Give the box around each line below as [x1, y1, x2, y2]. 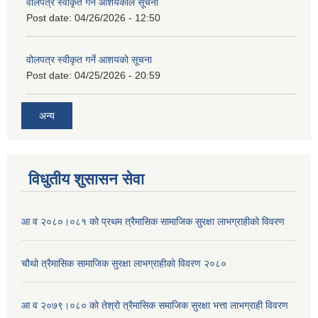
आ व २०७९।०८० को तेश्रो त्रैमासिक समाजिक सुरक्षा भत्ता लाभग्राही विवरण [21, 299, 288, 311]
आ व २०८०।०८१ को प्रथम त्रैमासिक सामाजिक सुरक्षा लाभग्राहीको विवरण [21, 215, 285, 227]
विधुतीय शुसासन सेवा [28, 170, 144, 188]
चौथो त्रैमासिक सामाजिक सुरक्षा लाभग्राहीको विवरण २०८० [21, 257, 226, 269]
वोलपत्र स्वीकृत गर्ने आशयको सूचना [26, 54, 152, 66]
